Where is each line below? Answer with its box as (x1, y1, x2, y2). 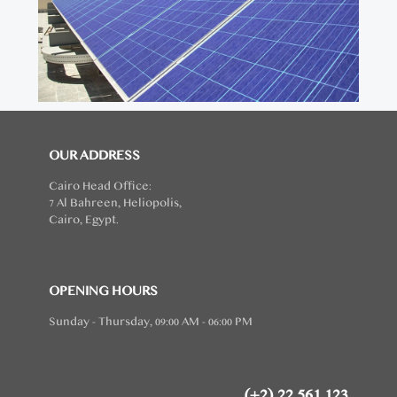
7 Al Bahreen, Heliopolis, (49, 196, 182, 211)
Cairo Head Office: (49, 179, 152, 194)
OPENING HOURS (49, 284, 158, 300)
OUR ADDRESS (49, 148, 140, 164)
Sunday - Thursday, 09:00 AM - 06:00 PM (49, 315, 253, 330)
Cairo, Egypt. (49, 213, 119, 228)
